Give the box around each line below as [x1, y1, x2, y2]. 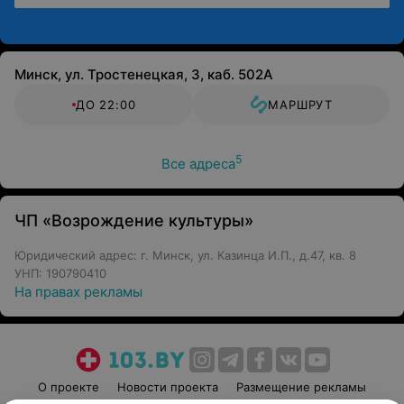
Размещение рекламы [236, 380, 366, 394]
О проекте [38, 380, 99, 394]
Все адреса [161, 155, 235, 172]
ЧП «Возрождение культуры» [14, 211, 253, 230]
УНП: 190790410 [14, 266, 106, 280]
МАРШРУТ [268, 97, 334, 112]
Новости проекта [117, 380, 218, 394]
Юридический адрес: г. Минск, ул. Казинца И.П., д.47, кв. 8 [14, 248, 356, 262]
